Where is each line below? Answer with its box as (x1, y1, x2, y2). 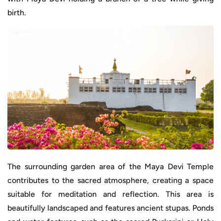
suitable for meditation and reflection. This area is (7, 189, 214, 199)
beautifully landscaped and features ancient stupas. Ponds (7, 203, 214, 213)
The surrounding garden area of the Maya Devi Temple (7, 161, 214, 171)
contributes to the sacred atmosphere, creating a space (7, 175, 214, 185)
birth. (7, 7, 26, 17)
